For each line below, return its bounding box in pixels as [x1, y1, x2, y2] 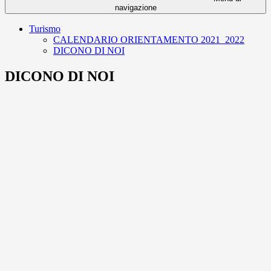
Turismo [29, 24, 60, 34]
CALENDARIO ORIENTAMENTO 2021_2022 [53, 34, 244, 45]
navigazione [114, 3, 157, 13]
